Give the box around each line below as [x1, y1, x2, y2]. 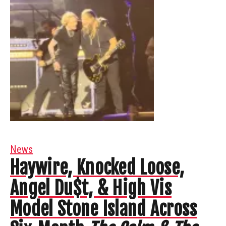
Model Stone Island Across [10, 197, 197, 220]
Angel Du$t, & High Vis [10, 177, 172, 200]
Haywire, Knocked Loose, [10, 156, 185, 179]
